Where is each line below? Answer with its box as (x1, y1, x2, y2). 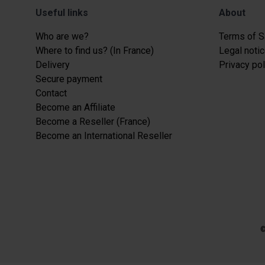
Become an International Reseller (35, 130, 172, 141)
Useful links (35, 7, 88, 18)
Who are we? (35, 30, 89, 42)
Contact (35, 87, 67, 99)
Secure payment (35, 73, 102, 85)
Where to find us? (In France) (35, 44, 154, 56)
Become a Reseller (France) (35, 115, 150, 127)
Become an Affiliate (35, 101, 115, 113)
